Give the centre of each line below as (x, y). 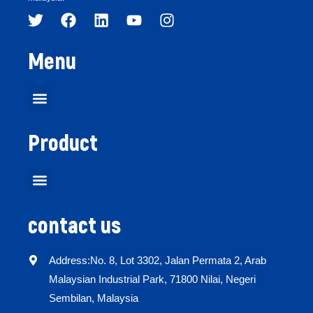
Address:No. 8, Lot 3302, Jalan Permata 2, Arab (158, 261)
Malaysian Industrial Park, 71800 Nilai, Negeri (152, 279)
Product (63, 142)
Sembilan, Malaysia (94, 298)
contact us (74, 224)
